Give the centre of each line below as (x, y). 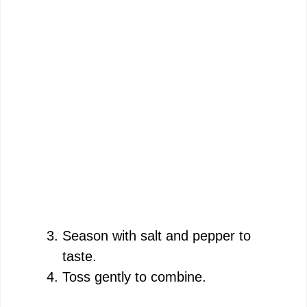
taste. (79, 256)
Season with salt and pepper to (157, 235)
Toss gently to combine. (134, 277)
